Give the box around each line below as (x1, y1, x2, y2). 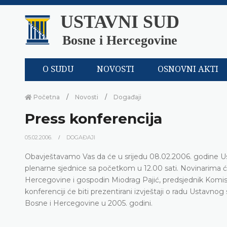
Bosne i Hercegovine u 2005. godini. (25, 198, 153, 208)
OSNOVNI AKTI (158, 64, 219, 74)
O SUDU (43, 64, 73, 74)
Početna (32, 93, 60, 101)
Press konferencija (25, 109, 162, 127)
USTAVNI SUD (60, 12, 179, 32)
